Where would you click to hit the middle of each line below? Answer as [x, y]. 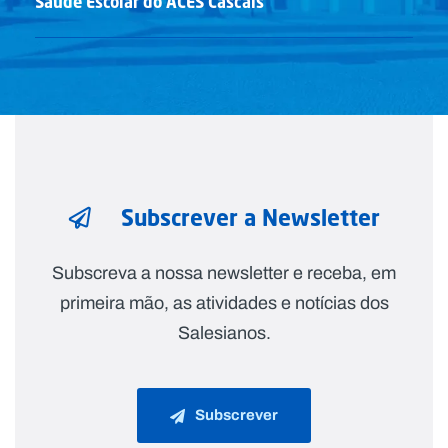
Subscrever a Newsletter [250, 217]
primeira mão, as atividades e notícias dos [224, 302]
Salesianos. [224, 332]
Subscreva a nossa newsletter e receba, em [224, 272]
